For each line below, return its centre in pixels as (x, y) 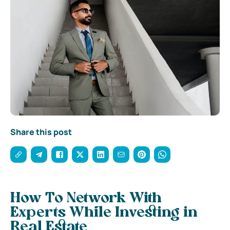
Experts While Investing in (104, 213)
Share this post (41, 132)
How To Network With (86, 198)
